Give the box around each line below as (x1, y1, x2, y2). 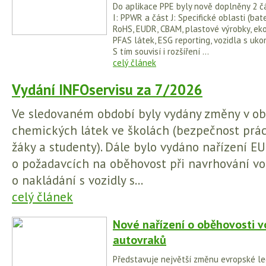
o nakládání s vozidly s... (12, 172, 143, 188)
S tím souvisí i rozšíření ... (113, 46, 209, 57)
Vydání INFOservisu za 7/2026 (12, 80, 202, 99)
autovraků (113, 232, 166, 248)
